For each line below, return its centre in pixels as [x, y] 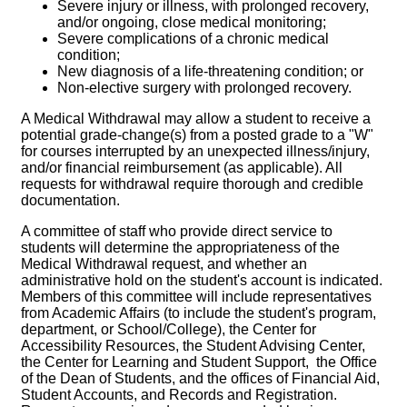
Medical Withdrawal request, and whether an [164, 264]
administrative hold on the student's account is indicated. [202, 281]
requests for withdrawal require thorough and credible [192, 184]
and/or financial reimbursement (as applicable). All [182, 168]
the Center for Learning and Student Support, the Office [199, 362]
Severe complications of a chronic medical [193, 39]
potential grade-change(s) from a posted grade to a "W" [197, 135]
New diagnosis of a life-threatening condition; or [210, 72]
